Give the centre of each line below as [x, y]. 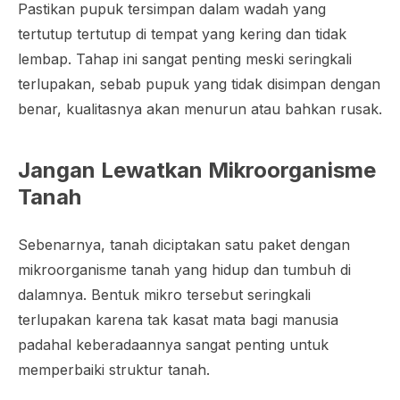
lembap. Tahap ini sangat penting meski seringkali [185, 58]
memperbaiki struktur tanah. [114, 369]
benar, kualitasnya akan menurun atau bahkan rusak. [200, 108]
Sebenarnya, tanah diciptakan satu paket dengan [184, 244]
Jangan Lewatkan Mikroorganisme [197, 170]
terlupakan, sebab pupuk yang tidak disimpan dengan [199, 83]
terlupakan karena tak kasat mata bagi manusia [178, 319]
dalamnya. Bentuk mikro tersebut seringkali [164, 294]
